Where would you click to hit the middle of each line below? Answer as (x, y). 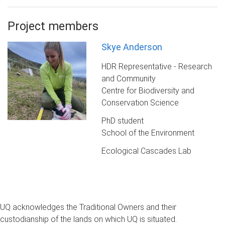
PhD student (122, 121)
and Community (128, 78)
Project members (53, 26)
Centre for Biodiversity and (148, 90)
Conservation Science (140, 102)
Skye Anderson (132, 47)
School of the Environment (148, 133)
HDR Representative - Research (156, 66)
